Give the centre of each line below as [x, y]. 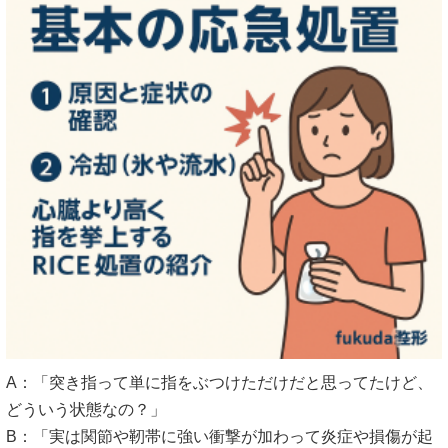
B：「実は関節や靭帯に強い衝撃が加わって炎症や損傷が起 [219, 437]
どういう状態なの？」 [86, 410]
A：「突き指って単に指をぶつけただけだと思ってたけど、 [219, 383]
